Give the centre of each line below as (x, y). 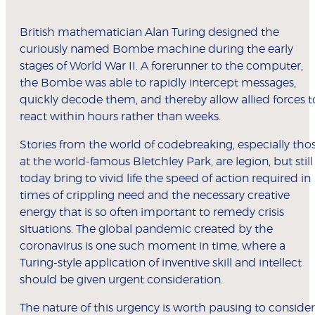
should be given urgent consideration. (121, 280)
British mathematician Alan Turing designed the (149, 33)
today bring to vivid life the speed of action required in (165, 179)
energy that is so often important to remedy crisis (152, 213)
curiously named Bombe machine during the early (156, 50)
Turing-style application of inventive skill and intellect (161, 263)
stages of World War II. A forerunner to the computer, (161, 66)
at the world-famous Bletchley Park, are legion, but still (166, 162)
